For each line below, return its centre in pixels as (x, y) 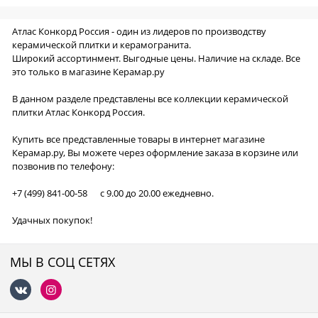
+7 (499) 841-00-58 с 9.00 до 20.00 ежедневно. (113, 193)
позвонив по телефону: (64, 166)
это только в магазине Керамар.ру (89, 71)
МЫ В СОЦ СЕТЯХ (62, 262)
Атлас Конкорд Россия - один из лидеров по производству (139, 31)
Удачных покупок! (53, 220)
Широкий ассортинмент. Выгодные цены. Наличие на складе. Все (157, 58)
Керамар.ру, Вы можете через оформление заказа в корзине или (155, 152)
